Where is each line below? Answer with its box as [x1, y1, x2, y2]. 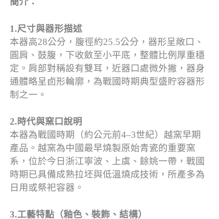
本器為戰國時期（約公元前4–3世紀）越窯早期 [10, 129, 201, 140]
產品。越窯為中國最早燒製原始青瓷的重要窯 [10, 142, 196, 153]
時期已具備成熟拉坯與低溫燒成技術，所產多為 [10, 169, 205, 179]
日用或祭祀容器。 [10, 182, 84, 193]
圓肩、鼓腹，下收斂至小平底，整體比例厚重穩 [10, 49, 205, 60]
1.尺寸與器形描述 [10, 23, 82, 34]
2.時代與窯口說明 [10, 116, 82, 127]
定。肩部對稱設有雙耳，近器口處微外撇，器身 [10, 63, 205, 73]
